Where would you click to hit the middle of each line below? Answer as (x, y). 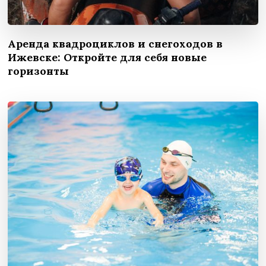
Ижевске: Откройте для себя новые (107, 57)
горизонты (39, 71)
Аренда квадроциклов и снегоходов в (115, 43)
